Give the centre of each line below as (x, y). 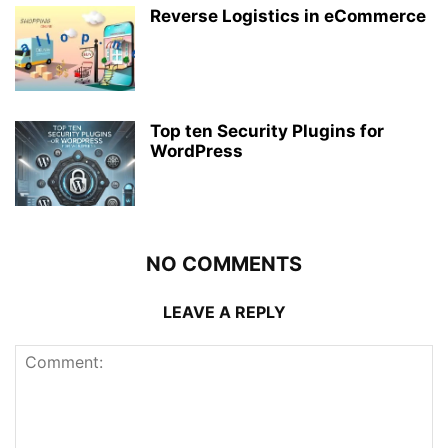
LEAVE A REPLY (224, 312)
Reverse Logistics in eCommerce (288, 16)
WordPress (196, 151)
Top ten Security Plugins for (267, 131)
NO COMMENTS (224, 264)
